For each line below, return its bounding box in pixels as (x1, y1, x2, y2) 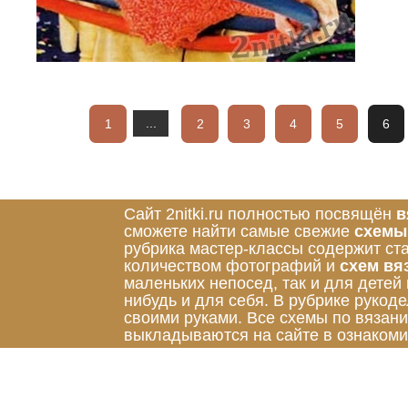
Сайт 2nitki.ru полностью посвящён (124, 204, 396, 223)
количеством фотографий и (124, 256, 340, 275)
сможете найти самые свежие (124, 221, 354, 240)
